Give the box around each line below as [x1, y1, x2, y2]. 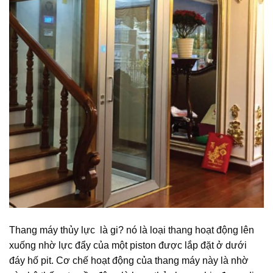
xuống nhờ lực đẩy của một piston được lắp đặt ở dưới [9, 240, 247, 251]
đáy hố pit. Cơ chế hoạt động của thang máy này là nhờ [9, 255, 249, 266]
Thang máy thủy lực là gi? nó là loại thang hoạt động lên [9, 225, 254, 236]
